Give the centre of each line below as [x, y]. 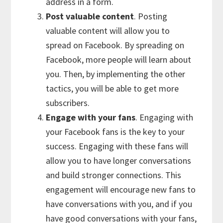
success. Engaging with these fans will [117, 146]
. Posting [151, 16]
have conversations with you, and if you [119, 204]
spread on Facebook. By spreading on [115, 45]
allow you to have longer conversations [119, 160]
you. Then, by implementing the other [116, 74]
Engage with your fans [91, 117]
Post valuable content [90, 16]
